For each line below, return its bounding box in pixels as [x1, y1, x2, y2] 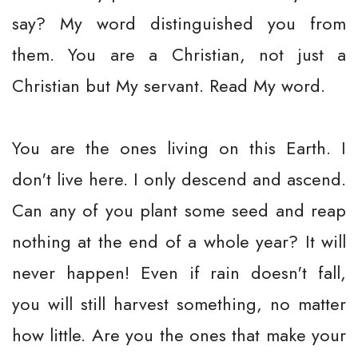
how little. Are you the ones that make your [12, 322, 346, 348]
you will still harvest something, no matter [12, 291, 346, 316]
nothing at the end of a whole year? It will [12, 229, 346, 254]
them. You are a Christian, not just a [12, 42, 346, 67]
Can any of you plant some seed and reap [12, 197, 346, 223]
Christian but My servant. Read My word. [12, 73, 325, 98]
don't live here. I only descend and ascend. [12, 166, 346, 192]
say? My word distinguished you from [12, 10, 346, 36]
